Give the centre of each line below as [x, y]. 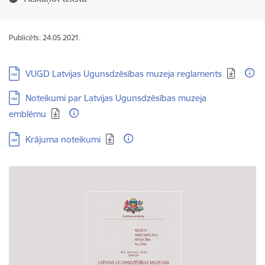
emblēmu [28, 114]
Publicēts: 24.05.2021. [45, 38]
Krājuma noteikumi [63, 139]
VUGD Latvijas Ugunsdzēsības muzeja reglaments [124, 74]
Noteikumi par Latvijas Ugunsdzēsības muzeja [116, 98]
